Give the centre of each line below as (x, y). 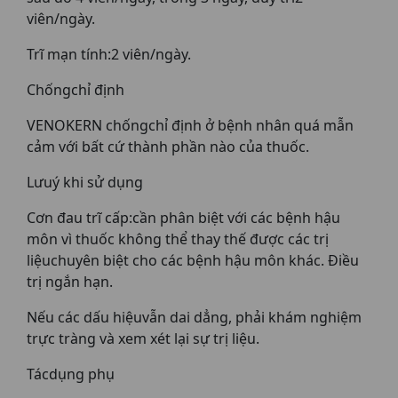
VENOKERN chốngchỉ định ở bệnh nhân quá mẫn (190, 125)
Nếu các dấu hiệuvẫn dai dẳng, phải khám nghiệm (194, 317)
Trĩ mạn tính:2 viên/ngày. (109, 54)
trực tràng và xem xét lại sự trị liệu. (143, 338)
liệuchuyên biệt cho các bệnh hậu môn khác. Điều (193, 260)
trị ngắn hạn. (70, 282)
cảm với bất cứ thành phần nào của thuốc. (168, 147)
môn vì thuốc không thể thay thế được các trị (178, 239)
